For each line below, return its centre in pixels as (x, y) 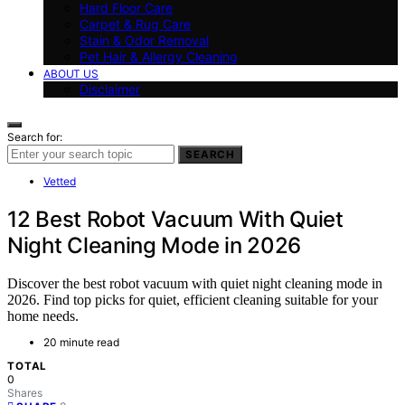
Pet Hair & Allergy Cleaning (159, 56)
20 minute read (81, 343)
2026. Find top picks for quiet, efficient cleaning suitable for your (193, 300)
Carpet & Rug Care (135, 24)
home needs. (43, 316)
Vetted (60, 181)
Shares (25, 393)
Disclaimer (110, 89)
